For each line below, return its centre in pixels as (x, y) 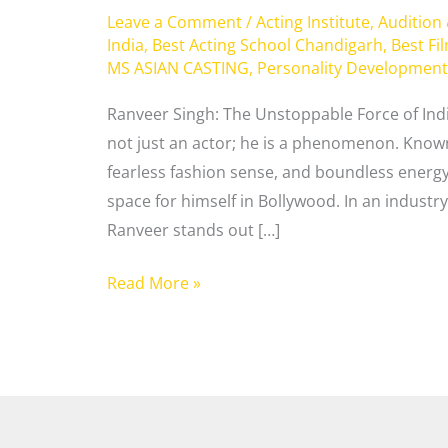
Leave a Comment (174, 22)
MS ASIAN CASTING (177, 68)
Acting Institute (312, 22)
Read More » (153, 282)
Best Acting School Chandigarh (267, 45)
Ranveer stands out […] (193, 229)
